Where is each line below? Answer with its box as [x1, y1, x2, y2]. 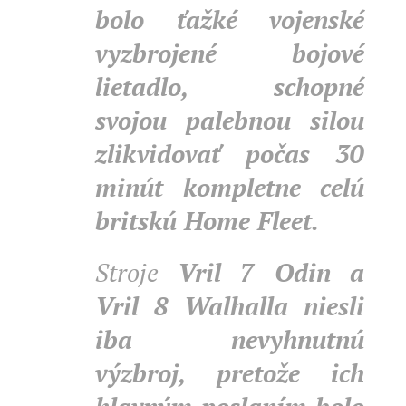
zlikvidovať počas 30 [95, 137, 364, 170]
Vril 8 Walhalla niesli [95, 289, 364, 323]
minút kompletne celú [95, 170, 364, 204]
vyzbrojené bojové [95, 36, 364, 70]
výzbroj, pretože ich [95, 356, 364, 390]
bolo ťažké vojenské [95, 3, 364, 36]
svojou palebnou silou [95, 103, 364, 137]
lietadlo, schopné [95, 70, 364, 103]
